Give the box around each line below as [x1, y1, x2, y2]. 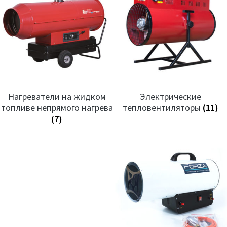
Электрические [139, 90, 201, 102]
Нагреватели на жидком [8, 90, 106, 102]
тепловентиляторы [122, 101, 203, 113]
